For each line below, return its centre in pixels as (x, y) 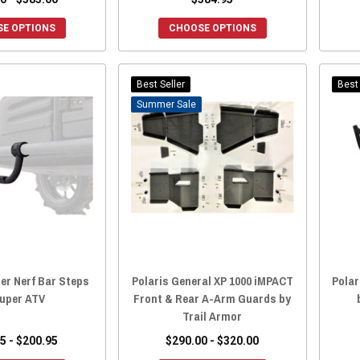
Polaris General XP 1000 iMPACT (212, 281)
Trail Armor (213, 317)
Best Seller (160, 84)
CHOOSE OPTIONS (212, 28)
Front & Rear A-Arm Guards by (213, 299)
